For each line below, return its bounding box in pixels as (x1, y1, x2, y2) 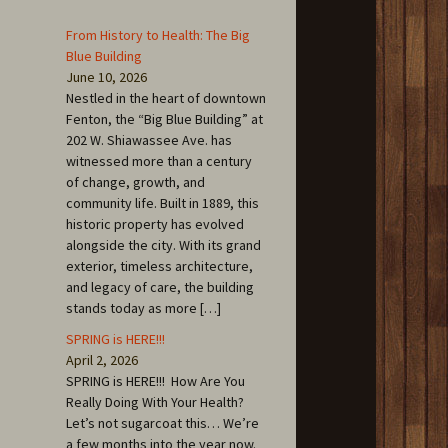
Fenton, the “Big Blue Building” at (66, 110, 263, 128)
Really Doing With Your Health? (66, 393, 244, 411)
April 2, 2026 (66, 351, 138, 369)
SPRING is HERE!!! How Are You (66, 372, 245, 390)
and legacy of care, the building (66, 278, 254, 296)
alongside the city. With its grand (66, 236, 261, 254)
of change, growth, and (66, 173, 205, 191)
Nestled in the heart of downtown (66, 89, 266, 107)
